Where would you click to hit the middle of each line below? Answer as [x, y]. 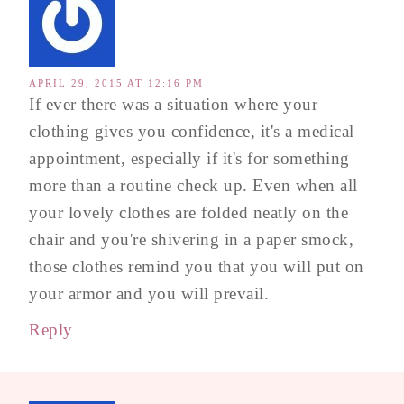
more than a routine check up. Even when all [193, 185]
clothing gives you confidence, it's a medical [192, 131]
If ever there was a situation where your [173, 104]
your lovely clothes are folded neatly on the [188, 212]
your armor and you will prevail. [149, 294]
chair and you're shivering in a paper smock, [191, 239]
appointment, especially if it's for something [189, 158]
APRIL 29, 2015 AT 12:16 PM [116, 83]
